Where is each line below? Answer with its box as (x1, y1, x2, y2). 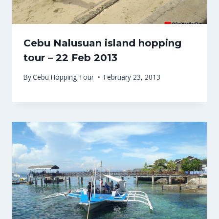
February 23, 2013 (104, 72, 161, 82)
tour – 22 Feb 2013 (23, 52, 117, 64)
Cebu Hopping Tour (33, 72, 94, 82)
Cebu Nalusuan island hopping (23, 37, 181, 49)
